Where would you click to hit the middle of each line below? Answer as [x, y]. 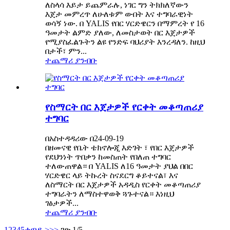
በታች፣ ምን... [66, 51]
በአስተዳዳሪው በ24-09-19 [84, 138]
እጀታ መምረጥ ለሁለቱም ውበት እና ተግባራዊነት [119, 14]
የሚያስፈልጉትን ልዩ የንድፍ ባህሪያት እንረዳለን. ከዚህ [125, 42]
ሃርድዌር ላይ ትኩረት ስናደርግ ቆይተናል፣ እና [112, 175]
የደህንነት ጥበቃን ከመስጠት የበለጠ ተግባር [108, 157]
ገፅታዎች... [62, 203]
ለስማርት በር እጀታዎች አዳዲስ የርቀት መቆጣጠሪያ [123, 184]
